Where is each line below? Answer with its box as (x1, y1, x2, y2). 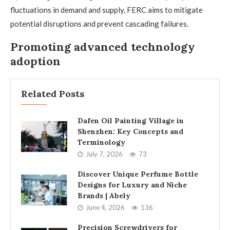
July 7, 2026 (86, 150, 123, 158)
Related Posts (21, 88, 84, 100)
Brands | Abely (78, 191, 130, 200)
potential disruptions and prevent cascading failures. (10, 19, 188, 28)
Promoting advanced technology (10, 40, 195, 54)
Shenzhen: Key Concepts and (78, 127, 183, 136)
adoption (10, 54, 61, 68)
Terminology (78, 138, 125, 147)
